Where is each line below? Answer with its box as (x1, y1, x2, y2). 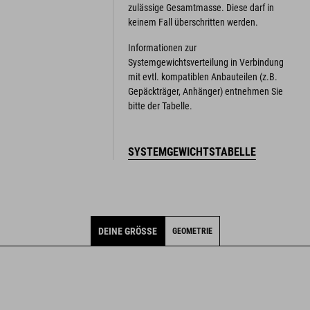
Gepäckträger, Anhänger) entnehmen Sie (127, 85, 283, 97)
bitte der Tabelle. (127, 100, 192, 111)
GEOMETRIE (172, 226, 212, 236)
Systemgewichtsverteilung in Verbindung (127, 56, 284, 68)
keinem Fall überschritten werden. (127, 16, 258, 28)
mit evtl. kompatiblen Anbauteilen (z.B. (127, 71, 277, 82)
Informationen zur (127, 42, 197, 53)
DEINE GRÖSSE (98, 225, 157, 237)
